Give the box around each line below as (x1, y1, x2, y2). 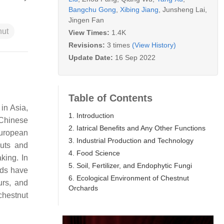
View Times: (68, 28, 111, 36)
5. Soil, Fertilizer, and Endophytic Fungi (68, 161, 192, 169)
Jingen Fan (68, 15, 104, 24)
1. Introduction (68, 111, 114, 119)
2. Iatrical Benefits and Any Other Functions (68, 123, 205, 132)
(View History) (132, 40, 176, 49)
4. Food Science (68, 148, 120, 157)
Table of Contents (68, 92, 152, 103)
